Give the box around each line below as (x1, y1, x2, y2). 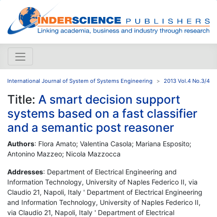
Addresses (7, 167, 43, 176)
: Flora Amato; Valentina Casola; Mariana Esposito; (34, 139, 191, 148)
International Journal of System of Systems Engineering (7, 77, 153, 84)
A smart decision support (38, 92, 180, 107)
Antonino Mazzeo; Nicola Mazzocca (7, 149, 121, 158)
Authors (7, 139, 34, 148)
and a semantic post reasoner (7, 120, 174, 135)
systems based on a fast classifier (7, 106, 197, 121)
